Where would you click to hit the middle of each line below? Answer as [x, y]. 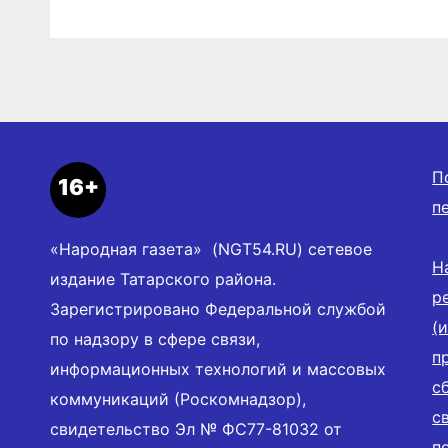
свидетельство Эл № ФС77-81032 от [196, 429]
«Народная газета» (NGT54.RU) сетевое [211, 249]
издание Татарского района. [163, 279]
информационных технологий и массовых [218, 369]
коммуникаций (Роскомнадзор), [178, 399]
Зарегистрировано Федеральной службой [218, 309]
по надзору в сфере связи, [155, 339]
